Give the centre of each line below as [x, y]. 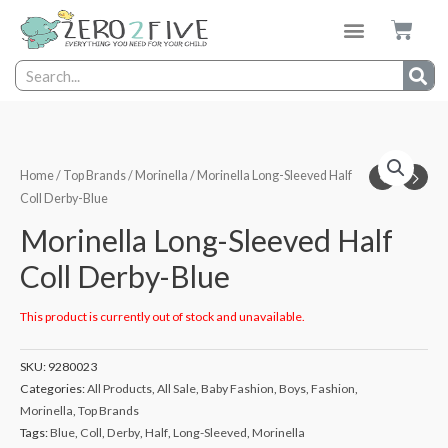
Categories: [53, 389]
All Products [119, 389]
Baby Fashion [237, 389]
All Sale [176, 389]
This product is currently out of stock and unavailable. [162, 317]
